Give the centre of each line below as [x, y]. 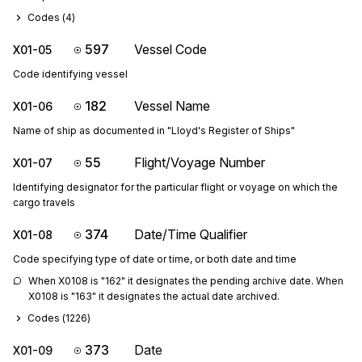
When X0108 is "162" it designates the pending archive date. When [186, 281]
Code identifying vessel [70, 74]
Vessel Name [172, 106]
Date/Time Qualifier [191, 234]
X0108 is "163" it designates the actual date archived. [154, 296]
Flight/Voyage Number [200, 162]
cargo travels [44, 202]
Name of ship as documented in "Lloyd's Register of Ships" [154, 130]
